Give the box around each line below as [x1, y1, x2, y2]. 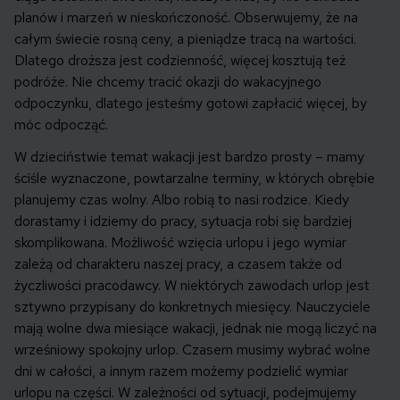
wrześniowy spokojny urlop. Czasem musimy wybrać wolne [14, 340, 371, 360]
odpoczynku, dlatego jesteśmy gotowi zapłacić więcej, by [14, 94, 367, 113]
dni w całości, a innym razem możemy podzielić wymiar [14, 362, 348, 381]
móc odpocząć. [14, 115, 108, 135]
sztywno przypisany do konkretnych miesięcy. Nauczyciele [14, 297, 371, 317]
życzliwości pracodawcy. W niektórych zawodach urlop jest [14, 276, 370, 296]
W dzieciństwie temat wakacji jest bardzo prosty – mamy [14, 147, 364, 167]
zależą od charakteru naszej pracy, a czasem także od [14, 254, 342, 274]
